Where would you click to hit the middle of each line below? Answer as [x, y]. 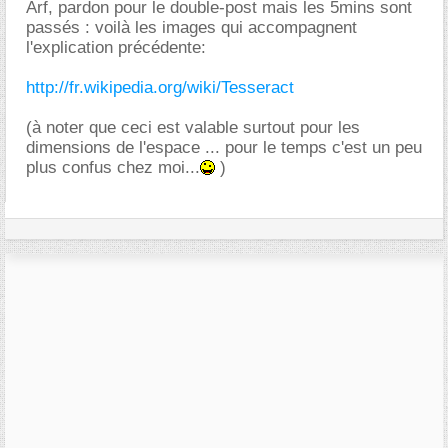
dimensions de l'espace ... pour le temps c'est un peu [224, 147]
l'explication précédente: [116, 47]
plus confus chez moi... [113, 167]
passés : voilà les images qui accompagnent [191, 27]
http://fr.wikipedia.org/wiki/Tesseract [160, 87]
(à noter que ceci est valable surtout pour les [193, 127]
